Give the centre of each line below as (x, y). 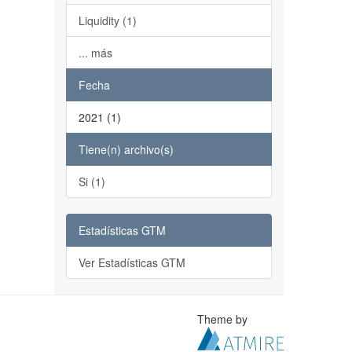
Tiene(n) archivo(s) (126, 149)
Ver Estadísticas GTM (132, 262)
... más (95, 53)
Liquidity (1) (107, 20)
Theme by (224, 319)
